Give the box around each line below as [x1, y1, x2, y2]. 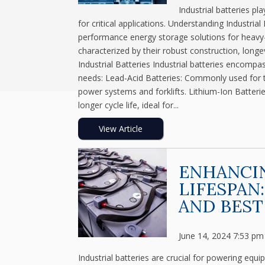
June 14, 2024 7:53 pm [179, 230, 264, 241]
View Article [99, 123, 143, 135]
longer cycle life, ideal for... [78, 99, 179, 111]
